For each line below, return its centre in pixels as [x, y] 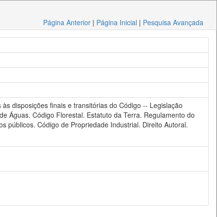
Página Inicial [117, 22]
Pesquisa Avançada [173, 22]
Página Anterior [67, 22]
